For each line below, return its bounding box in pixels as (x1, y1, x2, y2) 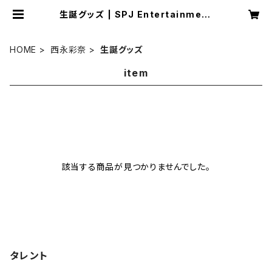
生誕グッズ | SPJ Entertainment (59, 9, 213, 19)
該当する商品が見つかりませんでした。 (61, 161, 211, 172)
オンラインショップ (97, 19, 175, 29)
